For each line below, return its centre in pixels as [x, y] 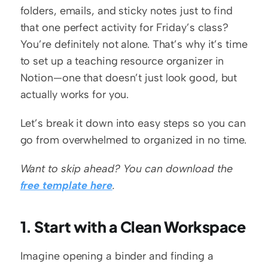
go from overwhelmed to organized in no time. [133, 140]
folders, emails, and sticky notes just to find [126, 10]
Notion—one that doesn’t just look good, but [129, 77]
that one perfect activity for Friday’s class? [124, 27]
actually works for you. [74, 94]
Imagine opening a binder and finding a [117, 256]
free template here [66, 185]
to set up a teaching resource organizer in [122, 61]
